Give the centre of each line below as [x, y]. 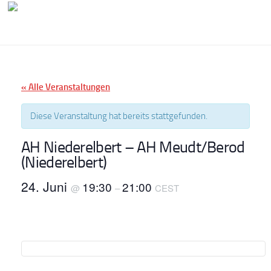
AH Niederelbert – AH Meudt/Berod [133, 147]
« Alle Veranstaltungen [66, 87]
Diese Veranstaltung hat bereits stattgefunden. [119, 116]
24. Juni [46, 186]
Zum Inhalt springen [59, 17]
